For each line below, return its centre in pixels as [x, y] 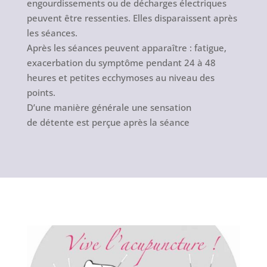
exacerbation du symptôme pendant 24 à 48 [121, 63]
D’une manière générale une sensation [109, 108]
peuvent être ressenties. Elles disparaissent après [132, 18]
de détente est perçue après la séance [108, 122]
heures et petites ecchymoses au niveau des [120, 78]
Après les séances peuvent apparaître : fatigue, [126, 48]
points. [41, 93]
